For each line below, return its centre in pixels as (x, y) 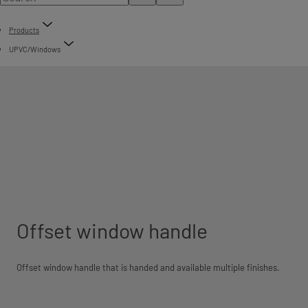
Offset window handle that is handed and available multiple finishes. (148, 267)
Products (24, 30)
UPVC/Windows (34, 49)
